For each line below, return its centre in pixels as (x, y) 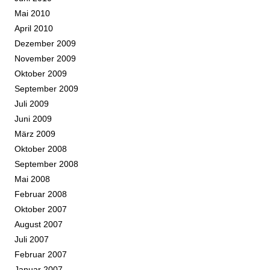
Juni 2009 (33, 118)
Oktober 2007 (41, 209)
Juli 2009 (32, 103)
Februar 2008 (41, 194)
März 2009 (35, 133)
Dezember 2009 (45, 43)
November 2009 (45, 58)
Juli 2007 (32, 239)
